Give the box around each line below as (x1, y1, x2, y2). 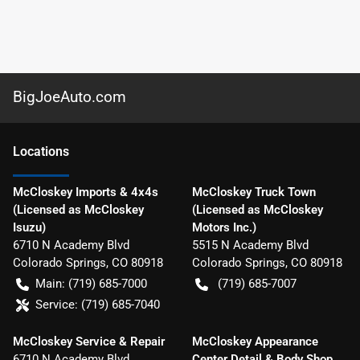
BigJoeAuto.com (13, 87, 126, 106)
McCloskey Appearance (191, 333, 318, 349)
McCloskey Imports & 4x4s (13, 184, 158, 199)
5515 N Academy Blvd (191, 237, 309, 252)
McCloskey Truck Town (191, 184, 316, 199)
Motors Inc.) (191, 219, 256, 235)
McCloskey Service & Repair (13, 333, 165, 349)
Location (13, 143, 63, 159)
